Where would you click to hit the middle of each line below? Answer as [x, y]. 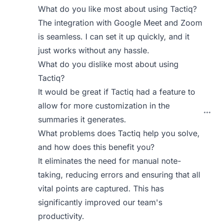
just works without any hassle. [94, 50]
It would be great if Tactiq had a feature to [117, 92]
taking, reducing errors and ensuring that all [119, 175]
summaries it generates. [82, 119]
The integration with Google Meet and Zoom [120, 23]
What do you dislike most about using [109, 64]
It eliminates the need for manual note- [110, 161]
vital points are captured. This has [101, 188]
